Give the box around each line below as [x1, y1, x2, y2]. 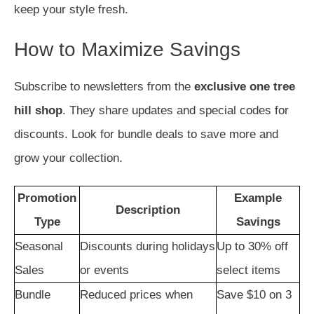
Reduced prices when [80, 288, 193, 301]
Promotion [18, 191, 76, 205]
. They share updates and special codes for [62, 104, 289, 117]
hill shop [14, 104, 62, 117]
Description [116, 203, 180, 217]
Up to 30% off [217, 240, 288, 253]
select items [217, 264, 280, 277]
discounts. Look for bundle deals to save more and [14, 128, 278, 141]
